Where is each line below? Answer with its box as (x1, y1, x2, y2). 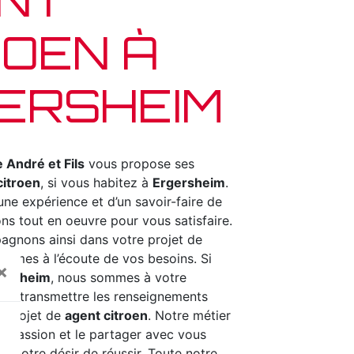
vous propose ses (85, 156, 194, 171)
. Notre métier (148, 307, 231, 323)
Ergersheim (153, 175, 225, 190)
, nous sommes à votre (51, 269, 186, 285)
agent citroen (65, 307, 148, 323)
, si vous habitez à (40, 175, 153, 190)
